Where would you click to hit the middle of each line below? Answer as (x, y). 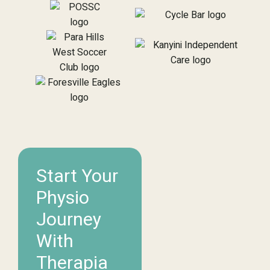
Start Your (77, 177)
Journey (69, 220)
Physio (63, 199)
